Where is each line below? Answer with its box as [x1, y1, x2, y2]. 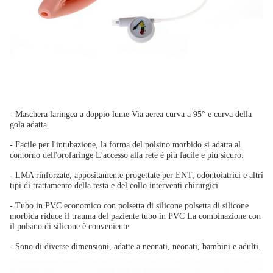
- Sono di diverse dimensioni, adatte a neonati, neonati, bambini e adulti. [10, 242, 261, 251]
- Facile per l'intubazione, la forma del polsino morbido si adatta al [10, 140, 241, 149]
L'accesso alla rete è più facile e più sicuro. [96, 151, 244, 160]
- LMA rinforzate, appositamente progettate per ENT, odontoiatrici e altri [10, 171, 263, 180]
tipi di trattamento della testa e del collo [10, 181, 147, 190]
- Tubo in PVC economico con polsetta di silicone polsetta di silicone [10, 201, 249, 210]
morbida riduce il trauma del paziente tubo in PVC [10, 211, 185, 221]
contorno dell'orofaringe [10, 151, 93, 160]
